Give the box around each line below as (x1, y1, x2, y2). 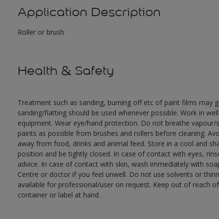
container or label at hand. (17, 190, 100, 200)
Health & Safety (17, 63, 114, 79)
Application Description (17, 4, 161, 20)
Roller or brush (17, 27, 64, 37)
